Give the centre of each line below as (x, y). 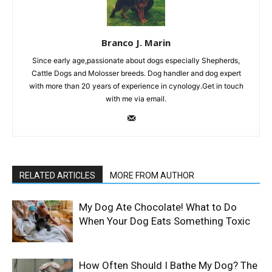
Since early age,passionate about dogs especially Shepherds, (136, 61)
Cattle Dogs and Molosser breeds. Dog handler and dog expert (136, 73)
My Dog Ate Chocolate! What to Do (158, 207)
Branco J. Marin (136, 43)
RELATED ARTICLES (57, 176)
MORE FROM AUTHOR (152, 176)
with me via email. (136, 99)
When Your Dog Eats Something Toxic (165, 221)
